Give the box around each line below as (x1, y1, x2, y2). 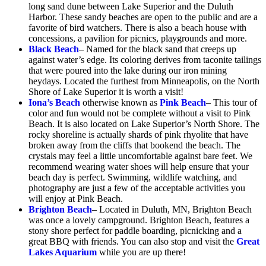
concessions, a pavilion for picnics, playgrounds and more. (28, 33, 247, 43)
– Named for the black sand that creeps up (79, 43, 236, 54)
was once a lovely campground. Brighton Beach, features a (28, 214, 249, 225)
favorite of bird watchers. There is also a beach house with (28, 22, 246, 33)
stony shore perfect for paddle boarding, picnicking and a (28, 225, 242, 236)
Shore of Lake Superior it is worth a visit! (28, 86, 183, 97)
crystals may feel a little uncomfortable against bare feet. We (28, 150, 252, 161)
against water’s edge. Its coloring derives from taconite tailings (28, 54, 261, 65)
